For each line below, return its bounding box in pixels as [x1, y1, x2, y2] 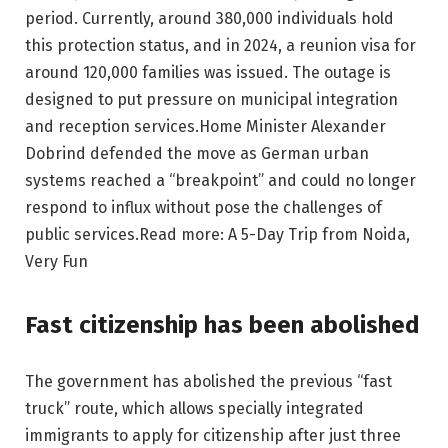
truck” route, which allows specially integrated [25, 399, 364, 419]
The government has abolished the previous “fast [25, 372, 392, 392]
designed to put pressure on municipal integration [25, 90, 398, 109]
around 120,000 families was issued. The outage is [25, 63, 391, 82]
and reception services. [25, 117, 199, 136]
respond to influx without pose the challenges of [25, 198, 382, 217]
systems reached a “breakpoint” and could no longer [25, 171, 416, 190]
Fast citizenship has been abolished [25, 311, 420, 340]
